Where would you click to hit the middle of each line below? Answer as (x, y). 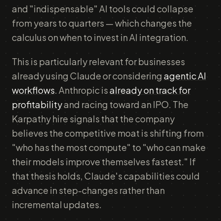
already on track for (150, 90)
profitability (37, 104)
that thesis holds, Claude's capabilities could (106, 176)
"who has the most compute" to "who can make (109, 147)
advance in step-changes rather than (88, 190)
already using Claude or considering (88, 76)
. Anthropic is (82, 90)
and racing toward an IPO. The (125, 104)
